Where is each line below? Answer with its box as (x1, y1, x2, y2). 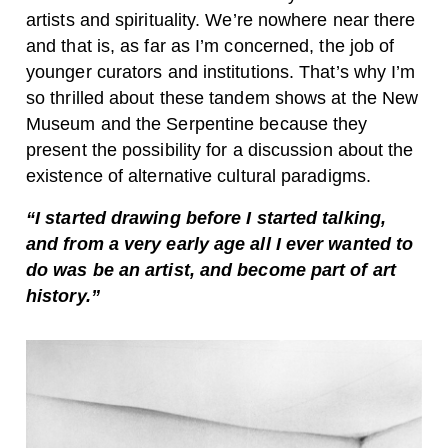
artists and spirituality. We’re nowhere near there (26, 9, 416, 30)
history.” (26, 285, 100, 306)
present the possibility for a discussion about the (26, 139, 414, 160)
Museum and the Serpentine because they (26, 113, 368, 134)
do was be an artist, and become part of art (26, 259, 396, 280)
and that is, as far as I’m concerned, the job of (26, 35, 395, 56)
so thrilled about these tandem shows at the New (26, 87, 419, 108)
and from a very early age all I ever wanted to (26, 233, 414, 254)
